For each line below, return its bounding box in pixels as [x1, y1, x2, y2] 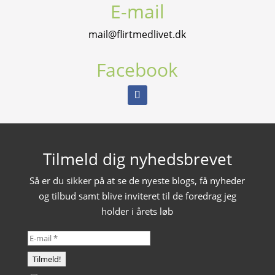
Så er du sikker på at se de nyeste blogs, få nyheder [29, 174, 246, 187]
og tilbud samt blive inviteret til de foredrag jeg [38, 189, 236, 202]
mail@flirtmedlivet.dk [88, 27, 187, 41]
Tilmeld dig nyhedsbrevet [42, 147, 232, 170]
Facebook [96, 56, 179, 82]
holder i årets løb [101, 204, 174, 217]
